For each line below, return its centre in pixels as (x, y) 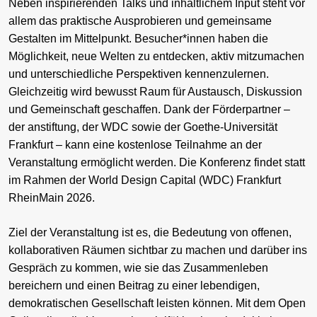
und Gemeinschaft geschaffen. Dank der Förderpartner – (149, 110)
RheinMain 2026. (52, 198)
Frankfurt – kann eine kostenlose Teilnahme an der (135, 145)
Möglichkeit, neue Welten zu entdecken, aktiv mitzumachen (156, 57)
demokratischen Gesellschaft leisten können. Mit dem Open (157, 304)
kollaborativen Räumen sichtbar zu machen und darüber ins (158, 250)
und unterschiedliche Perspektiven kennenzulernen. (139, 74)
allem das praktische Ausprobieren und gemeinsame (140, 21)
